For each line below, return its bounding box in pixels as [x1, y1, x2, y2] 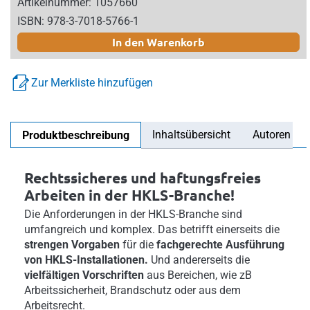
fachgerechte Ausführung [156, 237, 284, 251]
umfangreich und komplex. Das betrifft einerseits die [24, 222, 280, 236]
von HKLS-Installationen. [24, 253, 151, 266]
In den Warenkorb [112, 34, 205, 49]
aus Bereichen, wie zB [144, 268, 252, 282]
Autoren [253, 127, 291, 141]
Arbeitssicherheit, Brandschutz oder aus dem [24, 283, 241, 297]
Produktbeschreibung [22, 128, 129, 142]
